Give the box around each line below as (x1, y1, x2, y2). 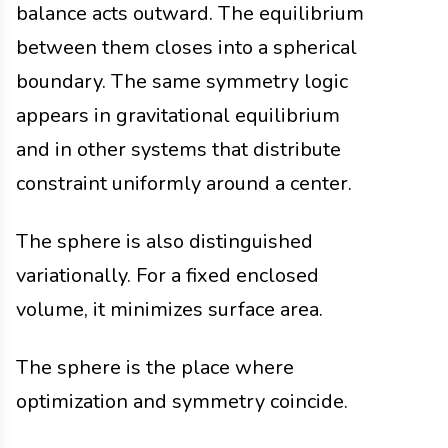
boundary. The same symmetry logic (16, 67, 348, 95)
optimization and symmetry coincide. (16, 387, 348, 415)
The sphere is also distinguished (16, 227, 313, 255)
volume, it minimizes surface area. (16, 295, 323, 323)
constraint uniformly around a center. (16, 169, 352, 197)
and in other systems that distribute (16, 135, 341, 163)
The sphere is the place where (16, 353, 294, 381)
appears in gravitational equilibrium (16, 101, 340, 129)
